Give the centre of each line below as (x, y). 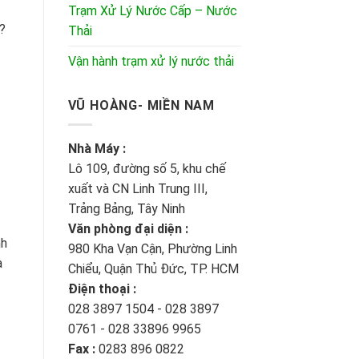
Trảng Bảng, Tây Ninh (126, 209)
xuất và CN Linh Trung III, (137, 189)
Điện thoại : (102, 289)
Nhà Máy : (97, 149)
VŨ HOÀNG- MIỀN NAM (141, 105)
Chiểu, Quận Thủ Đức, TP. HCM (153, 269)
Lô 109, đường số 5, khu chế (147, 169)
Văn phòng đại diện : (128, 229)
